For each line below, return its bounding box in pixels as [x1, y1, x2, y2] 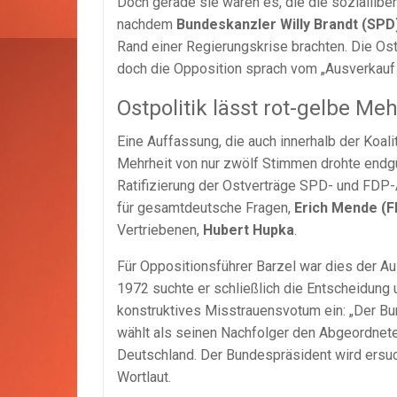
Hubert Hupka [203, 221, 294, 238]
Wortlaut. [117, 368, 171, 385]
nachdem [117, 15, 176, 33]
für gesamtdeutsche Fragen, [117, 198, 294, 216]
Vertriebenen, [117, 221, 203, 238]
